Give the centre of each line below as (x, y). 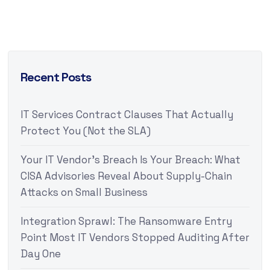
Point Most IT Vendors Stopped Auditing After (135, 238)
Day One (40, 254)
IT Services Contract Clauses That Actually (127, 115)
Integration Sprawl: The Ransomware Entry (126, 221)
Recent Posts (55, 77)
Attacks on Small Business (84, 193)
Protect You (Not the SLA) (85, 131)
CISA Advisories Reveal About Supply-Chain (126, 176)
